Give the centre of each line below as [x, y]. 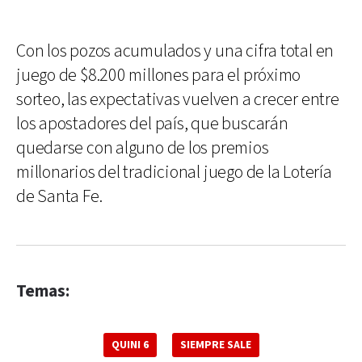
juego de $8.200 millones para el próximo [159, 75]
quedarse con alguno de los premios [143, 148]
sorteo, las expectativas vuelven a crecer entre [178, 99]
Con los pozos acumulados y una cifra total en [175, 51]
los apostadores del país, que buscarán [152, 124]
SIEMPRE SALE [215, 345]
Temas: [43, 291]
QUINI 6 [130, 345]
